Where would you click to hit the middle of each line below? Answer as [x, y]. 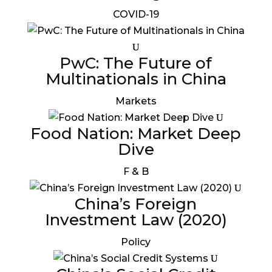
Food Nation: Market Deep [136, 133]
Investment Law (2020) [136, 219]
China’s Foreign [136, 204]
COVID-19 [136, 14]
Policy [136, 242]
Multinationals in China [136, 79]
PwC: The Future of [136, 63]
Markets [136, 101]
